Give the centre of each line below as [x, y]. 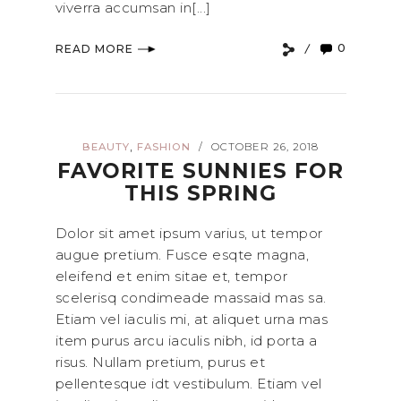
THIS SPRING [200, 193]
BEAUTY [106, 146]
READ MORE [94, 49]
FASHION [163, 146]
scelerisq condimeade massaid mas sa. [191, 297]
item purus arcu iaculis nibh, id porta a [186, 340]
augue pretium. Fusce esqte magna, [182, 254]
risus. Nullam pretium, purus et [160, 362]
